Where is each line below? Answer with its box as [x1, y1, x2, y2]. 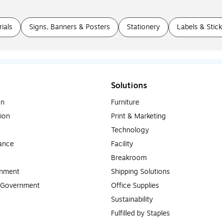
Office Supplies [111, 180, 159, 191]
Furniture [111, 97, 139, 108]
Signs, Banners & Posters [29, 21, 110, 32]
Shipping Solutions [111, 166, 170, 177]
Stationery [127, 21, 160, 32]
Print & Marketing [111, 111, 166, 121]
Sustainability [111, 194, 153, 205]
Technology [111, 124, 149, 135]
